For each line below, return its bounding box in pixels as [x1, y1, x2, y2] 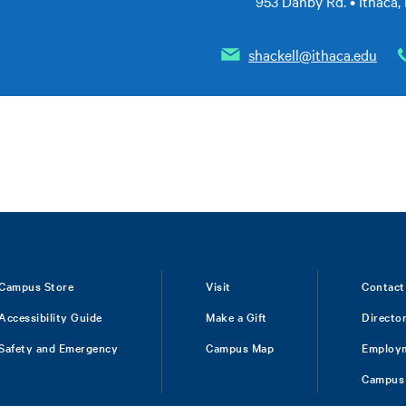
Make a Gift [206, 307, 267, 324]
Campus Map [206, 338, 275, 355]
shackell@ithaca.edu [248, 43, 377, 64]
